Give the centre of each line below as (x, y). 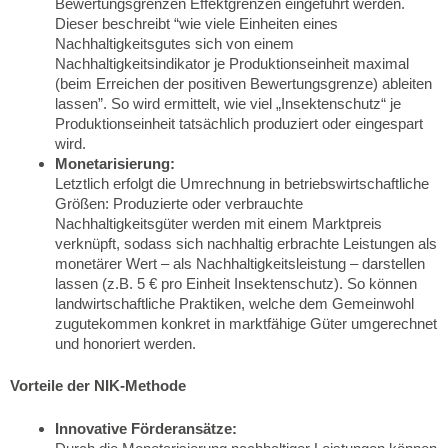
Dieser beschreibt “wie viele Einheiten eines (196, 23)
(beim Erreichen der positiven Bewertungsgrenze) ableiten (243, 83)
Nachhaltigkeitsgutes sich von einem (174, 43)
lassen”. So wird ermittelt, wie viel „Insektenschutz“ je (228, 103)
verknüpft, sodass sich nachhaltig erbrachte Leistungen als (246, 243)
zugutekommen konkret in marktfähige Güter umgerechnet (246, 323)
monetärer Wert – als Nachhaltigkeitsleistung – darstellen (240, 263)
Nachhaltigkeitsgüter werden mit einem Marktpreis (218, 223)
